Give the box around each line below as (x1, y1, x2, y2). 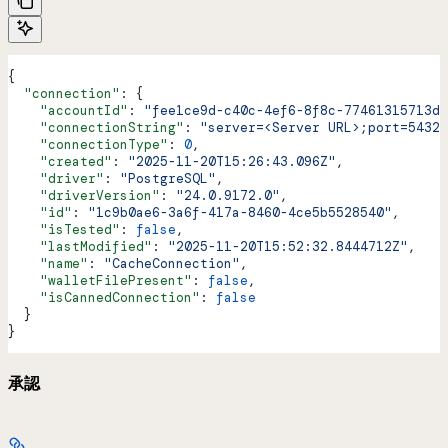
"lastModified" (8, 238, 152, 256)
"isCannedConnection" (8, 289, 200, 307)
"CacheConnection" (104, 255, 240, 273)
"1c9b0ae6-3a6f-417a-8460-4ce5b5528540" (88, 204, 392, 222)
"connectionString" (8, 119, 184, 137)
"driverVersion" (8, 187, 160, 205)
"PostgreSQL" (120, 170, 216, 188)
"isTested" (8, 221, 120, 239)
